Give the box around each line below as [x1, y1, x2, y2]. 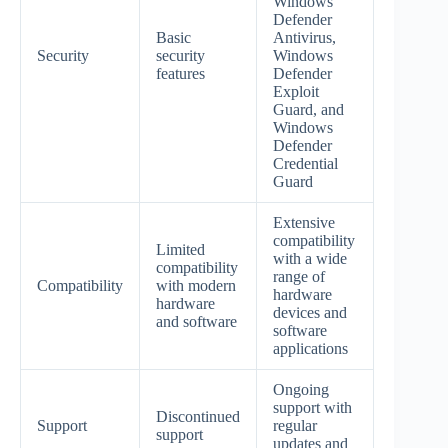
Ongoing [273, 380, 329, 398]
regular [273, 416, 317, 434]
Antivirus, [273, 28, 336, 46]
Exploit [273, 82, 319, 100]
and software [156, 312, 237, 330]
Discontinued [156, 407, 240, 425]
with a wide [273, 249, 347, 267]
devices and [273, 303, 347, 321]
